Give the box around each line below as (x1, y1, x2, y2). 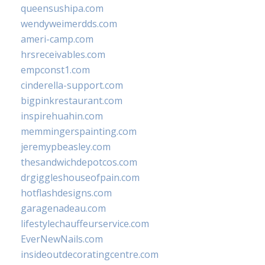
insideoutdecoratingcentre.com (21, 248, 159, 261)
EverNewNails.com (21, 232, 103, 245)
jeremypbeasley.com (21, 140, 111, 153)
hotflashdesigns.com (21, 186, 112, 199)
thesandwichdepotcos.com (21, 156, 137, 169)
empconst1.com (21, 63, 90, 76)
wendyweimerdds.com (21, 17, 117, 30)
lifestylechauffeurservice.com (21, 217, 149, 230)
